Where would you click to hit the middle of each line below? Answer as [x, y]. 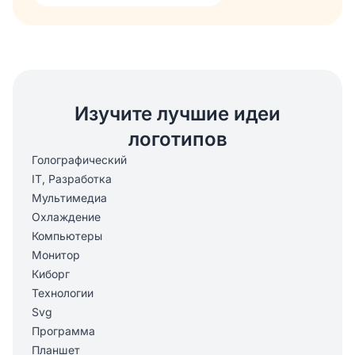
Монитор [56, 254]
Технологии [63, 292]
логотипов [177, 139]
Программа [63, 330]
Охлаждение [66, 216]
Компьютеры [67, 235]
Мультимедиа [69, 197]
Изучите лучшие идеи [177, 113]
